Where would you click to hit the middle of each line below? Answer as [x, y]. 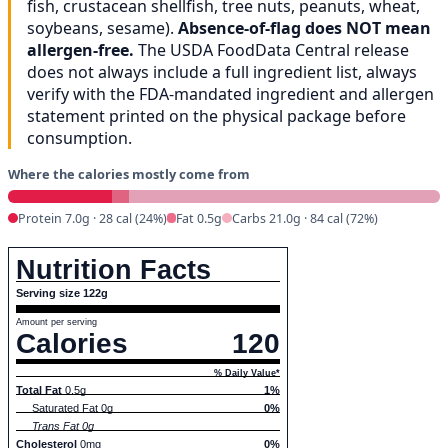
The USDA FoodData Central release [271, 50]
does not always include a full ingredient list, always [222, 72]
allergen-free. [80, 50]
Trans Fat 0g [63, 425]
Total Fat [39, 389]
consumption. [79, 138]
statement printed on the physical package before [216, 116]
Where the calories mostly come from [129, 174]
